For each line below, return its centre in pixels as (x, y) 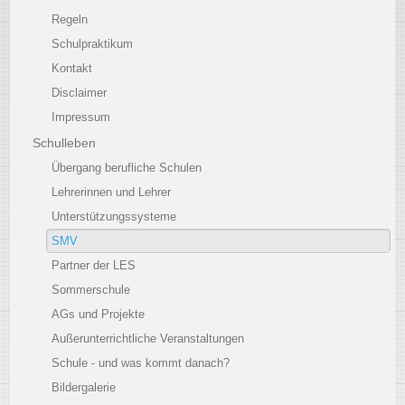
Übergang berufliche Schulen (127, 168)
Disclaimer (80, 93)
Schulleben (65, 143)
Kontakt (72, 68)
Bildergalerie (84, 387)
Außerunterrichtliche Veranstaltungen (148, 339)
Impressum (81, 117)
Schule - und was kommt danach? (141, 363)
